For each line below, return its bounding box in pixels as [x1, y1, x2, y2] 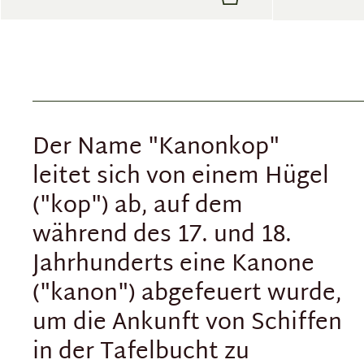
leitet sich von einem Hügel [32, 157, 329, 198]
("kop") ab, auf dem [32, 186, 243, 227]
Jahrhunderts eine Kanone [32, 245, 314, 286]
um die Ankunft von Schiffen [32, 303, 342, 344]
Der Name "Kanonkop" [32, 128, 279, 169]
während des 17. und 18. [32, 215, 292, 257]
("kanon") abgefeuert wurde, [32, 274, 342, 315]
